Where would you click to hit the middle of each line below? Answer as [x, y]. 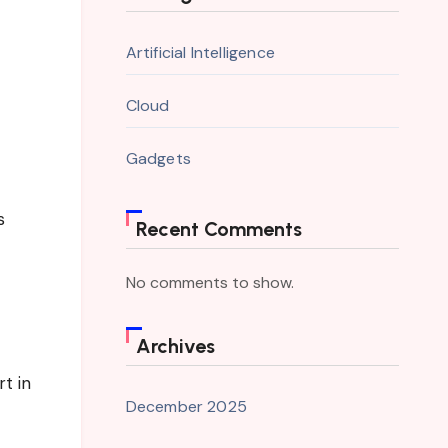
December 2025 [186, 406]
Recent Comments [218, 229]
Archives [175, 346]
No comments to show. [209, 282]
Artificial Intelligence [200, 52]
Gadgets [158, 158]
